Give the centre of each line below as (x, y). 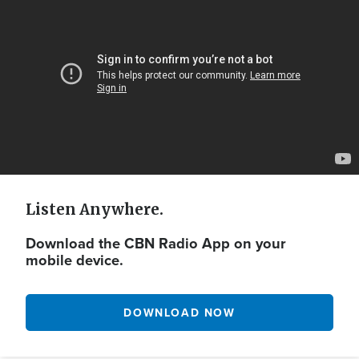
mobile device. (75, 260)
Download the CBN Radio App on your (156, 244)
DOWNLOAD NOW (179, 312)
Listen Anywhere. (95, 210)
